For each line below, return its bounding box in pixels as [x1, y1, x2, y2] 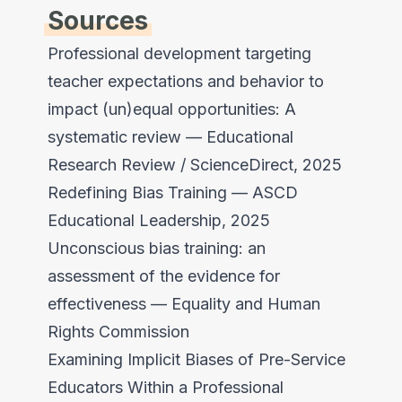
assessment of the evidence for [47, 266, 280, 285]
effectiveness [47, 293, 146, 313]
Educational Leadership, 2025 [47, 210, 270, 230]
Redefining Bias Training [47, 182, 227, 202]
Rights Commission [47, 321, 189, 341]
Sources [47, 4, 148, 36]
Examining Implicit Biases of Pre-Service [47, 349, 345, 369]
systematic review [47, 127, 181, 146]
